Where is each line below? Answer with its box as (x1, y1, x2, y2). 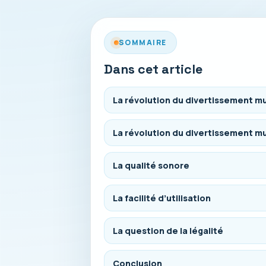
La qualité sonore (113, 160, 189, 171)
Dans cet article (104, 61, 202, 77)
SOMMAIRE (119, 37, 167, 47)
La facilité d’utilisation (113, 192, 211, 204)
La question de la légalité (113, 225, 223, 236)
